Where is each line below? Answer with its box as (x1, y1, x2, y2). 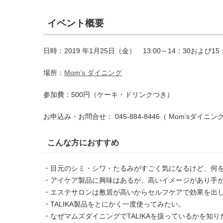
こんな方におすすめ (47, 138, 119, 147)
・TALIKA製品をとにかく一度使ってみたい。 (43, 200, 185, 208)
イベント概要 (47, 17, 104, 28)
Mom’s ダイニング (64, 69, 122, 77)
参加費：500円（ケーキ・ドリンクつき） (43, 91, 174, 99)
